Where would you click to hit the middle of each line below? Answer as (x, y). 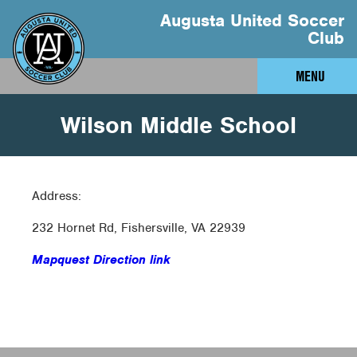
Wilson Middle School (178, 126)
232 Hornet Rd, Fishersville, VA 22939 (139, 228)
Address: (57, 196)
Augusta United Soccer (252, 20)
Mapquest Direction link (101, 260)
